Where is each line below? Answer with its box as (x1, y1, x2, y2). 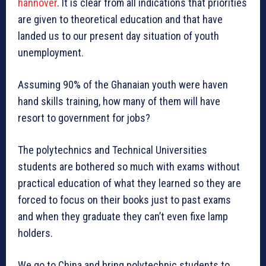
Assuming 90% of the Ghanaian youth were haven (18, 78, 228, 91)
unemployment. (18, 46, 84, 59)
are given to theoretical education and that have (18, 13, 223, 26)
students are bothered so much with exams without (18, 160, 240, 173)
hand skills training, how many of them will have (18, 95, 220, 108)
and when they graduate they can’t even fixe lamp (18, 210, 228, 223)
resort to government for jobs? (18, 112, 150, 125)
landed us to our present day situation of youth (18, 30, 219, 43)
